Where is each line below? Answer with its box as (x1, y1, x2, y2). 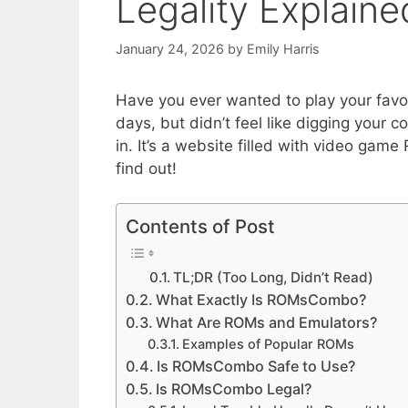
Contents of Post (126, 215, 275, 239)
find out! (116, 158, 177, 178)
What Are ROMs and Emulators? (156, 313, 378, 332)
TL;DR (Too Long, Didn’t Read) (172, 269, 373, 287)
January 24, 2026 (116, 40, 224, 56)
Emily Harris (247, 40, 320, 56)
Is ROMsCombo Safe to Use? (157, 357, 356, 376)
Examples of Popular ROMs (182, 336, 355, 353)
